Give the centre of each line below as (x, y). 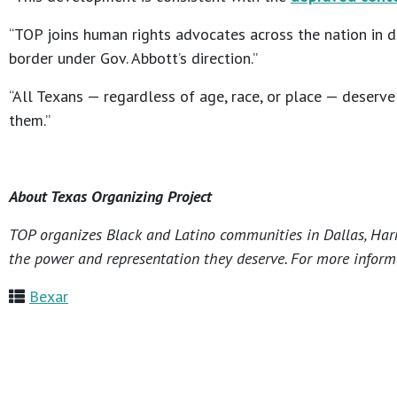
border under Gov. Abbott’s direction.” (133, 58)
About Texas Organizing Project (110, 197)
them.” (30, 121)
